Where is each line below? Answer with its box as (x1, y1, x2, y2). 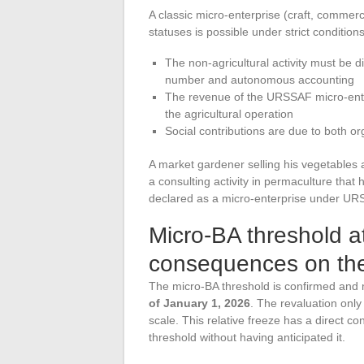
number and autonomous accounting (165, 72, 354, 86)
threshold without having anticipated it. (149, 330, 345, 344)
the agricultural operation (165, 106, 293, 120)
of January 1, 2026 (149, 296, 250, 310)
